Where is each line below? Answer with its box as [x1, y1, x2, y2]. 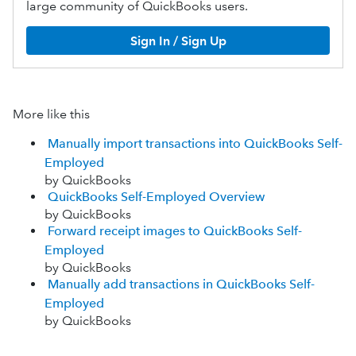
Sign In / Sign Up [130, 33, 226, 48]
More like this [13, 106, 90, 122]
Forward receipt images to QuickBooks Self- [48, 223, 302, 238]
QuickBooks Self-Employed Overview [48, 189, 265, 204]
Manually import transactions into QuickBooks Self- [48, 136, 342, 151]
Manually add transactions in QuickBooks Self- [48, 277, 315, 292]
